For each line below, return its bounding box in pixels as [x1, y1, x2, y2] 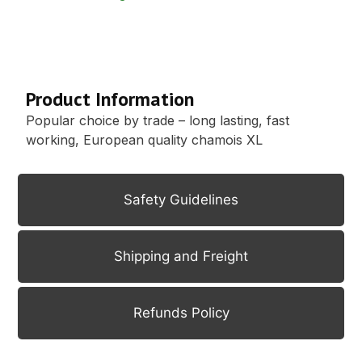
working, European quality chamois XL [26, 132, 263, 149]
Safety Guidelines [124, 191, 238, 208]
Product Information [26, 86, 195, 112]
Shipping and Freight [114, 247, 248, 264]
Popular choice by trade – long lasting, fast [26, 112, 290, 129]
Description [145, 37, 217, 54]
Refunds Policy [133, 304, 229, 321]
